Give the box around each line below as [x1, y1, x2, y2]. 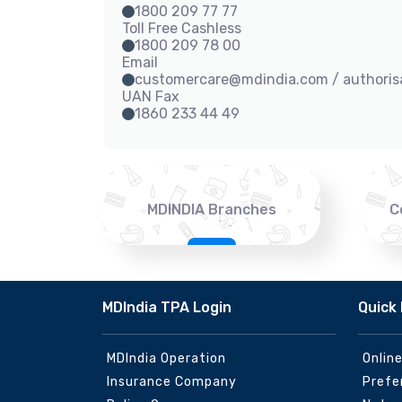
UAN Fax [122, 88, 179, 105]
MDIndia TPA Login [102, 299, 232, 316]
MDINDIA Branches [146, 201, 276, 218]
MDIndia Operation [107, 351, 226, 366]
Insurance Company [107, 374, 237, 389]
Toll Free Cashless [122, 20, 241, 37]
